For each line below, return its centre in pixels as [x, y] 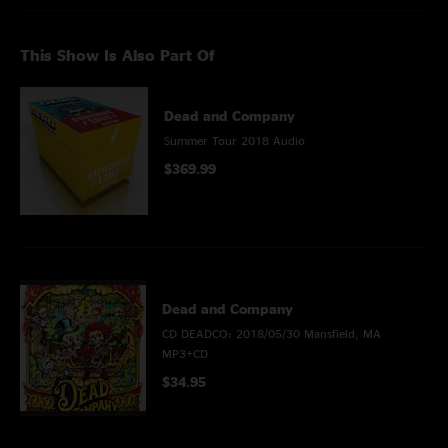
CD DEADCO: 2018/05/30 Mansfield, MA [272, 333]
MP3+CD [185, 353]
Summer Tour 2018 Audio [234, 140]
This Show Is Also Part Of [117, 55]
